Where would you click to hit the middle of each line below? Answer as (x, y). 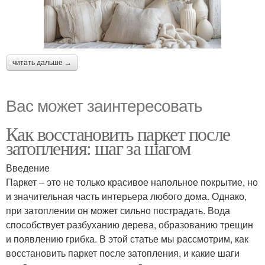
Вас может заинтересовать (104, 104)
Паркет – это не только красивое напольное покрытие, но (132, 182)
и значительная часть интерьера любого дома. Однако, (126, 196)
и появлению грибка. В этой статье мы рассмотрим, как (127, 238)
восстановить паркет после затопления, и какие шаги (123, 253)
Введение (28, 167)
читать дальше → (42, 62)
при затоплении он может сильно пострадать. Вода (118, 210)
